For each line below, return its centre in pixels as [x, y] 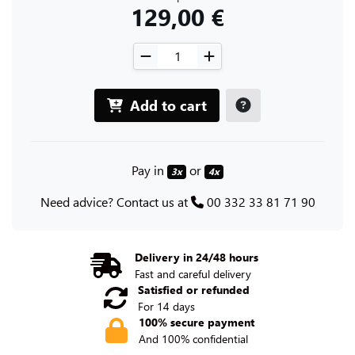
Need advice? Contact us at [115, 201]
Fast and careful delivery [193, 273]
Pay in [150, 170]
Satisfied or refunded [193, 289]
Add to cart [168, 105]
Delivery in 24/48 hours [197, 257]
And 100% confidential [193, 338]
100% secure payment [197, 322]
